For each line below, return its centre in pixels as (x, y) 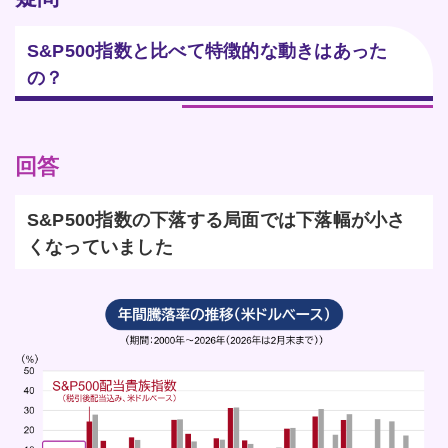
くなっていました (100, 247)
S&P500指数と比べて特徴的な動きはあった (207, 51)
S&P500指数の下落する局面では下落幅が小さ (216, 220)
